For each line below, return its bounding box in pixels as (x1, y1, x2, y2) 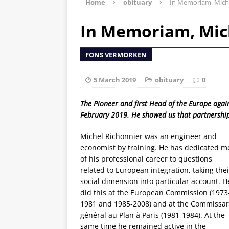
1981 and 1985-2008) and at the (80, 198, 191, 209)
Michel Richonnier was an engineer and (80, 131, 217, 141)
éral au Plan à (93, 210, 142, 220)
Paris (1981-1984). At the (142, 210, 225, 220)
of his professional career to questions (80, 153, 212, 164)
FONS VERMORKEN (85, 50, 147, 59)
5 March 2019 (94, 75, 136, 84)
